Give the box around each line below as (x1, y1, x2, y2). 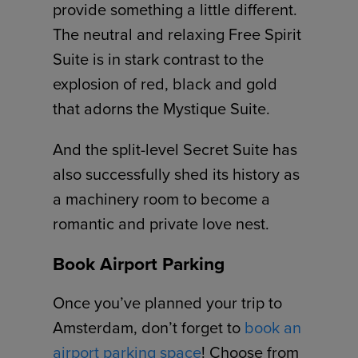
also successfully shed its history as (53, 162, 300, 187)
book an (245, 316, 302, 340)
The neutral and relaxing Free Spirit (53, 22, 302, 47)
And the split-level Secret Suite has (53, 137, 298, 162)
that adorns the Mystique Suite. (53, 97, 271, 121)
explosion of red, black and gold (53, 72, 278, 97)
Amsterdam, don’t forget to (53, 316, 245, 340)
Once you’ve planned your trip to (53, 291, 283, 316)
